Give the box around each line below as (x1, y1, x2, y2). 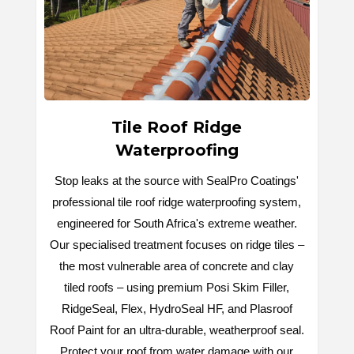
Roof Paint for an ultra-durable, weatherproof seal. (49, 322, 304, 337)
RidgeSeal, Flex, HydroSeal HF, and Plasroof (61, 301, 292, 315)
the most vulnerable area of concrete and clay (59, 258, 294, 273)
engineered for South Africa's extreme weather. (56, 216, 297, 230)
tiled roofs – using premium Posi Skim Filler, (64, 280, 289, 294)
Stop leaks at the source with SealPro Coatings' (55, 173, 299, 187)
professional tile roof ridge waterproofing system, (52, 194, 301, 209)
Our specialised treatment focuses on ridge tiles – (49, 237, 304, 251)
